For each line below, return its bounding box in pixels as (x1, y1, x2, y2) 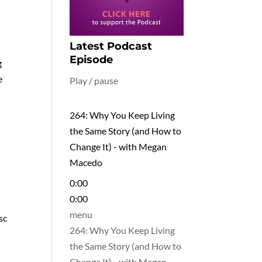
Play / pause (70, 74, 119, 85)
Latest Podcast (70, 39, 153, 52)
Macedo (70, 156, 103, 167)
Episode (70, 52, 113, 65)
